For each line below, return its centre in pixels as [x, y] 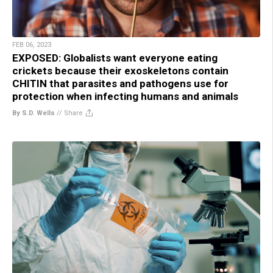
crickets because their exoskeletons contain [120, 70]
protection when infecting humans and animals [125, 96]
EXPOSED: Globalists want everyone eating [115, 58]
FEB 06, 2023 [32, 44]
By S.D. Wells [34, 113]
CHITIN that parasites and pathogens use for [120, 83]
